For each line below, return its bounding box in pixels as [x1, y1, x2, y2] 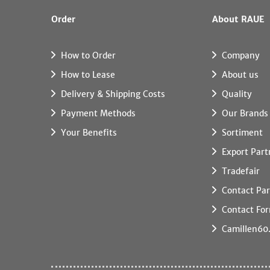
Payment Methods [61, 107, 136, 119]
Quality [221, 88, 252, 99]
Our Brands [221, 107, 268, 119]
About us [221, 69, 259, 80]
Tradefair [221, 165, 260, 177]
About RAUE [212, 13, 265, 25]
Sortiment [221, 127, 263, 138]
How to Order [61, 49, 116, 61]
